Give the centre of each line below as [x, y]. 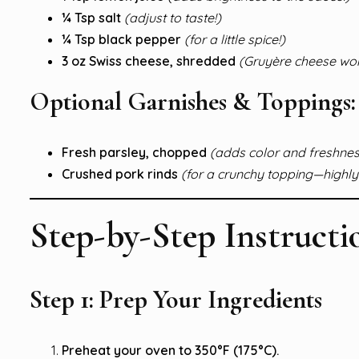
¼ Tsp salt [91, 17]
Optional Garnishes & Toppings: [193, 101]
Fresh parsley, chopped [134, 152]
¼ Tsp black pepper [121, 39]
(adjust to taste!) [173, 17]
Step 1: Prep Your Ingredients [176, 299]
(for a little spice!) [235, 39]
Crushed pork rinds [120, 173]
